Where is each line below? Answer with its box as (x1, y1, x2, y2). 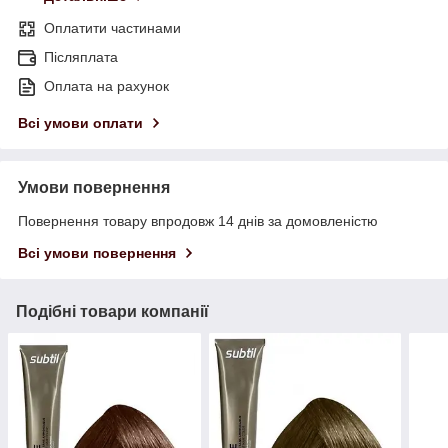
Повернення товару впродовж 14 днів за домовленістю (18, 213, 378, 230)
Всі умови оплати (18, 115, 143, 132)
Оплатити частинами (44, 20, 181, 37)
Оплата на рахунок (44, 78, 169, 95)
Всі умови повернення (18, 245, 176, 262)
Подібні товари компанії (16, 303, 209, 321)
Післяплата (44, 49, 118, 66)
